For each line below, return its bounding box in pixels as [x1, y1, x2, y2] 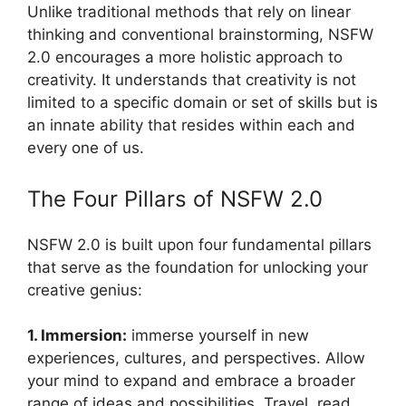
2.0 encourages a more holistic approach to [27, 48, 343, 67]
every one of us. [27, 139, 144, 158]
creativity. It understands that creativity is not [27, 71, 356, 90]
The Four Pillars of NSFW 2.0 [27, 185, 323, 212]
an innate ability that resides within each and [27, 116, 355, 135]
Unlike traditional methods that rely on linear [27, 3, 351, 22]
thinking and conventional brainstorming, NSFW [27, 25, 373, 44]
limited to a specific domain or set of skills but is [27, 93, 378, 112]
